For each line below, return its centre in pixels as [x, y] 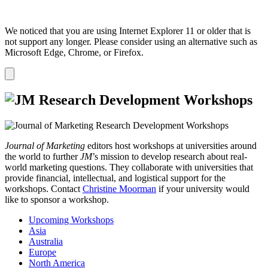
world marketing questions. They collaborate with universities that [129, 167]
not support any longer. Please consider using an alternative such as [131, 42]
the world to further [42, 156]
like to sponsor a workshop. [57, 199]
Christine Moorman [119, 188]
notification [28, 83]
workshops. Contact [44, 188]
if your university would [203, 188]
